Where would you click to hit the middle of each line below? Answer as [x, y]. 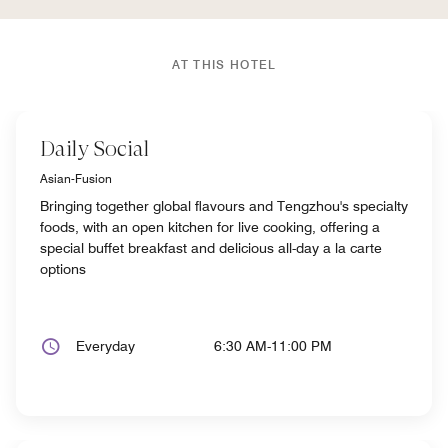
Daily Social [94, 148]
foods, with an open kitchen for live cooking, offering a [210, 226]
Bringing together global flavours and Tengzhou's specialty [224, 205]
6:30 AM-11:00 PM [273, 345]
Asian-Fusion [76, 178]
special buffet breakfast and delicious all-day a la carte [211, 247]
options [63, 268]
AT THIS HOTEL [224, 64]
